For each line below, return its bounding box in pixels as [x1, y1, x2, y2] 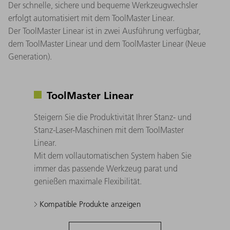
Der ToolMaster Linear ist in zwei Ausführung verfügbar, [8, 26, 201, 36]
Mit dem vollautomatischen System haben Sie [34, 150, 191, 161]
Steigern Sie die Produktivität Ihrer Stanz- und [34, 112, 191, 123]
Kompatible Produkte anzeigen [37, 199, 141, 209]
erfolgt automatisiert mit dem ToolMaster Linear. [8, 13, 175, 24]
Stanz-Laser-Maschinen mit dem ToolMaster [34, 125, 184, 136]
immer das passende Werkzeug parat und [34, 163, 178, 174]
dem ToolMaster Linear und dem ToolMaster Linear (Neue [8, 39, 206, 49]
